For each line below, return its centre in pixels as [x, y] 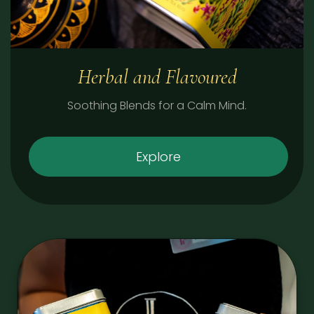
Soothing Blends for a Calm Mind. [157, 106]
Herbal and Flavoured [157, 77]
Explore [158, 157]
